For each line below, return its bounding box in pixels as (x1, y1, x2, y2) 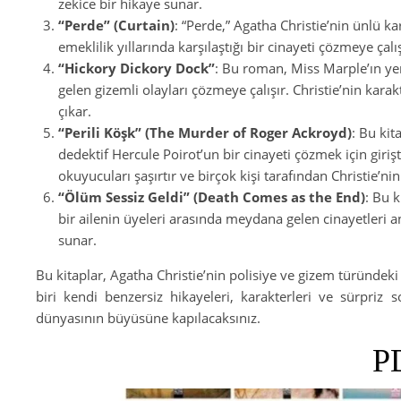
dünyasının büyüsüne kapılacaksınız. (36, 309, 260, 327)
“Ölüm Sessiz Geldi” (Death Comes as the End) (58, 188, 365, 206)
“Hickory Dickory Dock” (58, 59, 215, 77)
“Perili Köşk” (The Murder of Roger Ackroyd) (58, 124, 352, 141)
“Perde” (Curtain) (58, 16, 175, 34)
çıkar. (58, 102, 91, 120)
